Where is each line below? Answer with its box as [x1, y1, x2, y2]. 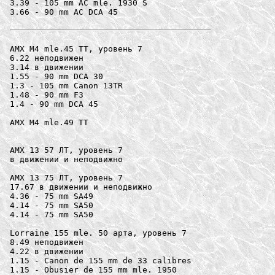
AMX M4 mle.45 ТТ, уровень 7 [10, 44, 142, 53]
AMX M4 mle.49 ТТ [10, 117, 88, 127]
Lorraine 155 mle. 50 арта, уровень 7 [10, 228, 187, 238]
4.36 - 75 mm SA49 [10, 191, 93, 201]
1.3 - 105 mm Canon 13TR [10, 80, 123, 90]
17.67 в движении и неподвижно [10, 182, 152, 192]
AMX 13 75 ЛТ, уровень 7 [10, 172, 123, 182]
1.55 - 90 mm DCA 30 [10, 71, 103, 81]
